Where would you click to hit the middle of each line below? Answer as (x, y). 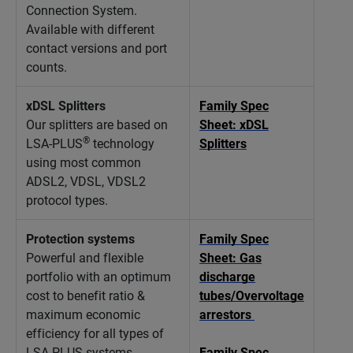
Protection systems (80, 238)
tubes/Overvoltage (252, 295)
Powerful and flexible (85, 257)
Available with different (90, 29)
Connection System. (82, 10)
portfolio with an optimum (98, 276)
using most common (84, 162)
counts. (46, 67)
